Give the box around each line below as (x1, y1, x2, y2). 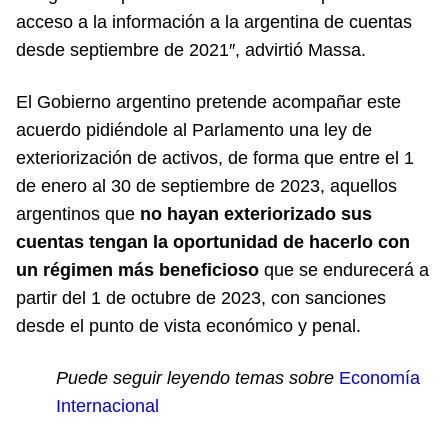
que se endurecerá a (259, 260, 429, 281)
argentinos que (16, 204, 140, 225)
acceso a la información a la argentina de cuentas (16, 12, 412, 33)
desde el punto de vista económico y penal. (16, 316, 361, 337)
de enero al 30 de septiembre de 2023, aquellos (16, 176, 397, 197)
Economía (339, 368, 420, 389)
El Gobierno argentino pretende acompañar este (16, 92, 401, 113)
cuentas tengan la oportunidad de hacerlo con (16, 232, 410, 253)
